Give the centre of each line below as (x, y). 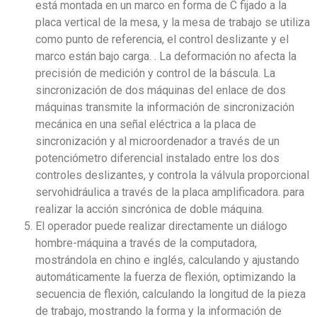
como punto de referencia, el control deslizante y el (162, 39)
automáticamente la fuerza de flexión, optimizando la (166, 277)
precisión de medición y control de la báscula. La (155, 73)
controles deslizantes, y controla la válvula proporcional (172, 175)
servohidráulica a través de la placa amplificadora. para (170, 192)
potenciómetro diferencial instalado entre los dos (157, 158)
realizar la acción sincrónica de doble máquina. (150, 209)
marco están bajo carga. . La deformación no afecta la (166, 56)
